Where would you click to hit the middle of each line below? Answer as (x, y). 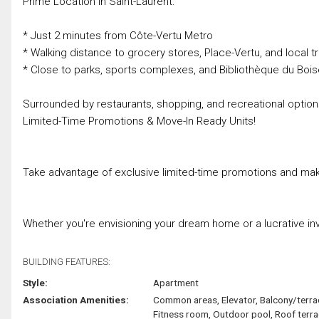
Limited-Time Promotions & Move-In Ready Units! (139, 121)
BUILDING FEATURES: (67, 261)
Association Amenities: (76, 299)
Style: (35, 282)
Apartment (176, 282)
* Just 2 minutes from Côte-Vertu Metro (118, 35)
